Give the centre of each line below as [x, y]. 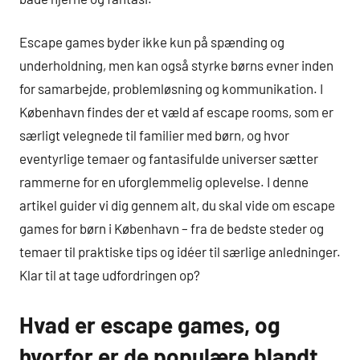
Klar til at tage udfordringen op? [110, 275]
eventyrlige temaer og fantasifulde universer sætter [169, 159]
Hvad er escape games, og [150, 325]
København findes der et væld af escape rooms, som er [176, 112]
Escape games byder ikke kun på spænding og [152, 42]
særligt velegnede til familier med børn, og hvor [154, 135]
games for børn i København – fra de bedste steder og [172, 229]
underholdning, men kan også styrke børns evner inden [176, 65]
